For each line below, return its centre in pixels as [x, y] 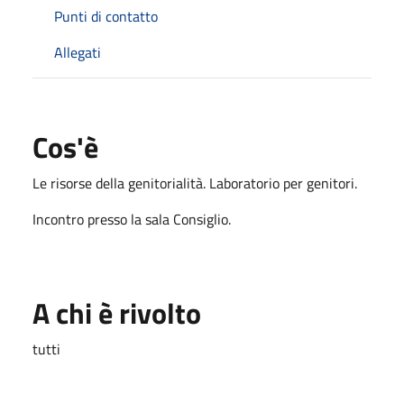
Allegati [78, 52]
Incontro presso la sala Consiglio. [132, 219]
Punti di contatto [106, 16]
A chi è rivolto [117, 312]
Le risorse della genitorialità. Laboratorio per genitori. [195, 183]
